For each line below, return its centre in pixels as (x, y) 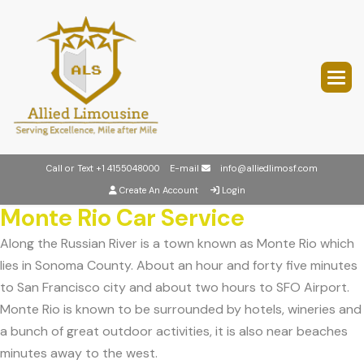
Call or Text (71, 168)
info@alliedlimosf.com (269, 168)
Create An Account (159, 190)
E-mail (181, 168)
